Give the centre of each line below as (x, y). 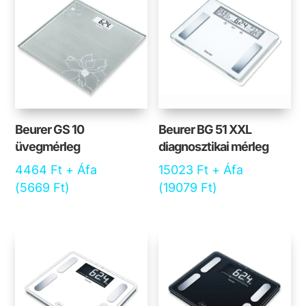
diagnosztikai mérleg (214, 147)
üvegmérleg (48, 147)
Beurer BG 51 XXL (205, 130)
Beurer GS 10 (50, 130)
